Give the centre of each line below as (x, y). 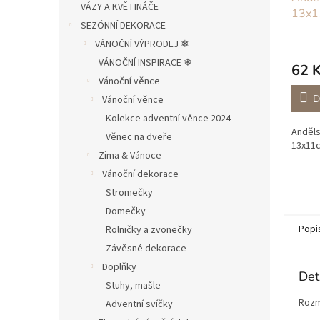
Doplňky (119, 267)
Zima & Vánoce (130, 156)
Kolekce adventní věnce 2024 (168, 119)
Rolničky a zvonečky (149, 230)
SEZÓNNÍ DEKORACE (123, 26)
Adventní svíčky (139, 304)
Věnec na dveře (139, 137)
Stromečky (129, 193)
